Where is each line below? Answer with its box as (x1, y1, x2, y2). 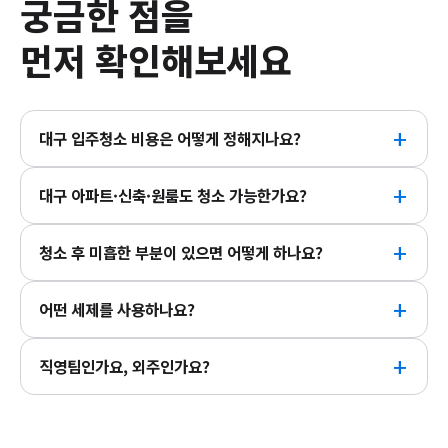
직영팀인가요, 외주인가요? (39, 355, 210, 377)
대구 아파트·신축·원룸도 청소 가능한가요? (39, 184, 307, 206)
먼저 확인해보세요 (20, 33, 293, 85)
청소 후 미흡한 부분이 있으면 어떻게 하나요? (39, 241, 323, 263)
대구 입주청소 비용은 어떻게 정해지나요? (39, 127, 301, 149)
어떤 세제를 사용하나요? (39, 298, 195, 320)
